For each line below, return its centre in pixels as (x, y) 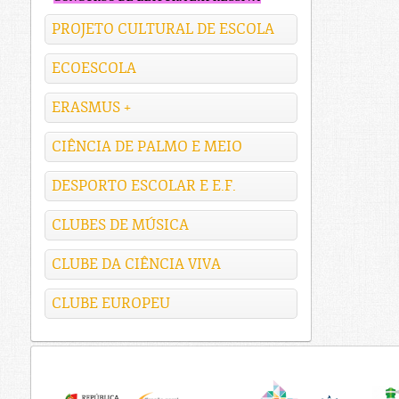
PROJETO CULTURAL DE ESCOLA (163, 29)
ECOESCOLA (94, 69)
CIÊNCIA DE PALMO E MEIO (147, 147)
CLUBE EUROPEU (111, 304)
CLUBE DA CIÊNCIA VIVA (136, 265)
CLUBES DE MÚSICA (120, 225)
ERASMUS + (91, 108)
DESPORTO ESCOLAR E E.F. (144, 186)
